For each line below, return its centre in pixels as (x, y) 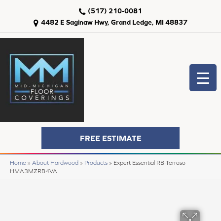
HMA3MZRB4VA (34, 171)
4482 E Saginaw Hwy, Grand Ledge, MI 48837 (114, 22)
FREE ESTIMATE (110, 138)
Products (96, 163)
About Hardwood (55, 163)
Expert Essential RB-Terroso (149, 163)
